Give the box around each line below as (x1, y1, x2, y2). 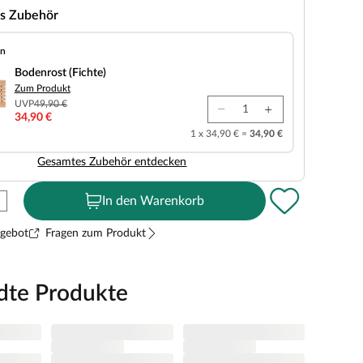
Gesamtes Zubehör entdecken (37, 156, 187, 168)
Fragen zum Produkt (45, 228, 146, 239)
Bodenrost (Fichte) (14, 67, 106, 79)
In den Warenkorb (102, 194, 205, 207)
